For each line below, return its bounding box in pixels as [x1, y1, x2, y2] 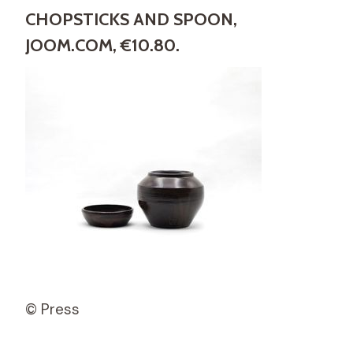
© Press [25, 299, 80, 319]
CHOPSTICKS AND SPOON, [25, 8, 237, 30]
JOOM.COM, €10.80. [25, 34, 180, 56]
